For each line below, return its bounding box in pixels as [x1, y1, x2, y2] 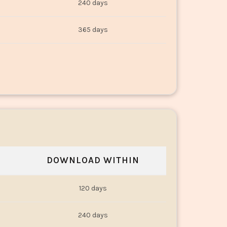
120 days [79, 184, 107, 193]
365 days [78, 25, 108, 34]
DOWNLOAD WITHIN [46, 155, 139, 166]
